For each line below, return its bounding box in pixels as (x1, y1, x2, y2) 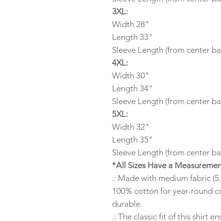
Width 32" (112, 122, 149, 132)
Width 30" (112, 71, 149, 80)
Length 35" (112, 135, 153, 145)
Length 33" (112, 32, 153, 42)
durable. (112, 199, 142, 209)
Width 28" (112, 19, 149, 29)
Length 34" (112, 83, 153, 93)
